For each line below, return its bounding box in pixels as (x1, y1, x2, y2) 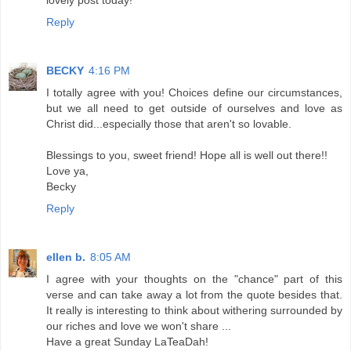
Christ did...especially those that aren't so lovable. (46, 117, 291, 130)
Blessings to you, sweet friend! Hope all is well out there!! (46, 148, 327, 161)
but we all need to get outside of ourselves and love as (46, 101, 342, 114)
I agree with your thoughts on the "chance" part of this (46, 272, 342, 285)
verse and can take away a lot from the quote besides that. (46, 288, 342, 301)
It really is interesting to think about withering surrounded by (46, 303, 342, 317)
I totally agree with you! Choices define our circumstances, (46, 85, 342, 99)
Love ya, (46, 164, 89, 177)
